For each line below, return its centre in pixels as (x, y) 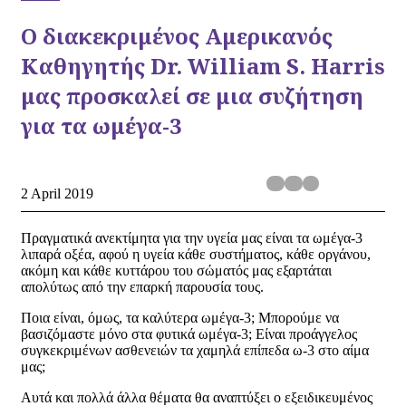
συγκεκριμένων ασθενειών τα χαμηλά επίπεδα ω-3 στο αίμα (195, 350)
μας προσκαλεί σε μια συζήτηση (192, 95)
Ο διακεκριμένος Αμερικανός (177, 35)
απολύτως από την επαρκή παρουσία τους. (142, 286)
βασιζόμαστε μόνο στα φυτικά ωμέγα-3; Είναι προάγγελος (189, 333)
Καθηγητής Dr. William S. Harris (203, 65)
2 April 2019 (57, 193)
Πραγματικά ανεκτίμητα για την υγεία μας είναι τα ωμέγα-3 (192, 237)
